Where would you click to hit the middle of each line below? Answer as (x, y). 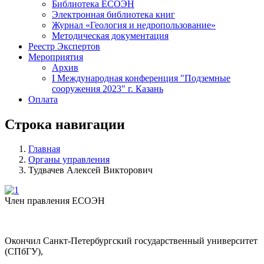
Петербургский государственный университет (164, 241)
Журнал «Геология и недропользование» (134, 25)
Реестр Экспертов (64, 46)
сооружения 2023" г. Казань (108, 88)
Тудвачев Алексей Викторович (90, 170)
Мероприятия (56, 57)
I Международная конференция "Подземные (141, 78)
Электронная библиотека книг (113, 14)
